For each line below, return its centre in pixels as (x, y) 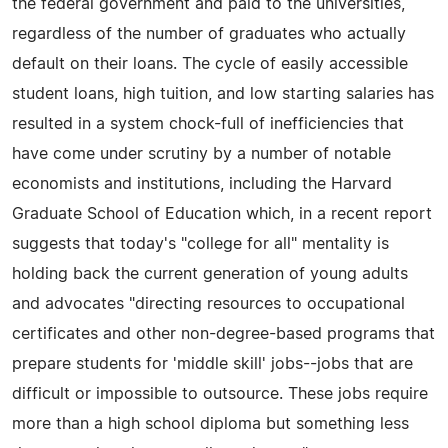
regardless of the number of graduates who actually (209, 33)
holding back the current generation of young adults (210, 273)
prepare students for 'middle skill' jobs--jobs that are (212, 363)
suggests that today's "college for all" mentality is (200, 243)
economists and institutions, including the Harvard (202, 183)
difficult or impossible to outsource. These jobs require (220, 393)
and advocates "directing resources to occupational (208, 303)
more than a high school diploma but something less (210, 423)
